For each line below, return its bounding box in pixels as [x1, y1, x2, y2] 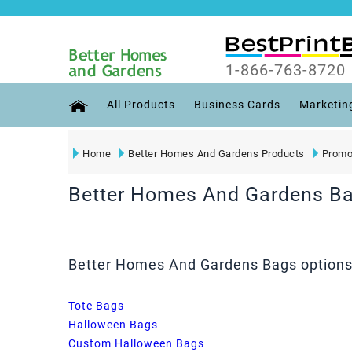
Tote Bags [68, 299, 124, 312]
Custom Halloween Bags [68, 336, 204, 350]
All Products [107, 97, 175, 111]
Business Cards [194, 97, 280, 111]
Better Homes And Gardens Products [128, 147, 305, 159]
